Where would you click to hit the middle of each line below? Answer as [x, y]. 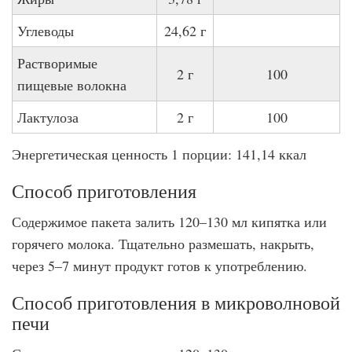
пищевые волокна [72, 85]
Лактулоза [48, 117]
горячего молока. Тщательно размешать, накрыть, [163, 244]
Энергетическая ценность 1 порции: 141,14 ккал [159, 154]
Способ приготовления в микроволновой [176, 302]
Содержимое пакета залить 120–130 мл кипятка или [169, 222]
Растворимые [57, 63]
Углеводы [46, 31]
